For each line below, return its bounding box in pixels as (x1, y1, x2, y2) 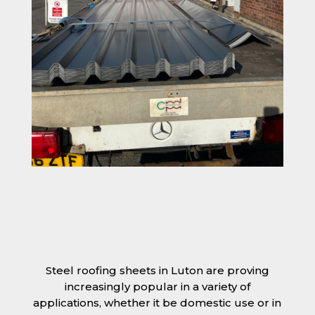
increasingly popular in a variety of (64, 279, 250, 293)
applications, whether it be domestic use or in (33, 295, 282, 309)
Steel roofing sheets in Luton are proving (45, 263, 269, 277)
